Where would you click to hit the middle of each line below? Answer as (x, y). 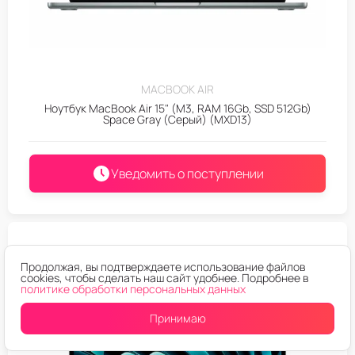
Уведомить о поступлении (187, 174)
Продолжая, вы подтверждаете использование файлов (163, 267)
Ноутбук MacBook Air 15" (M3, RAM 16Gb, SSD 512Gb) (177, 108)
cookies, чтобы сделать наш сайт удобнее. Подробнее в (164, 278)
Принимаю (177, 318)
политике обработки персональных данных (133, 289)
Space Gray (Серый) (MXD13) (177, 119)
